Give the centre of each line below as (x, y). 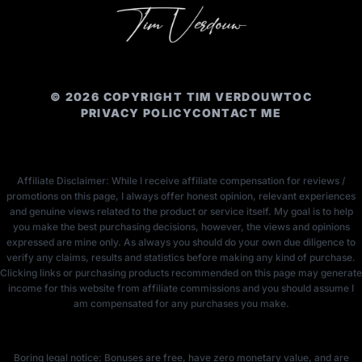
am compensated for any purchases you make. (181, 303)
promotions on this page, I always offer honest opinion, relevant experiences (181, 196)
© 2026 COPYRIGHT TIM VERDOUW (166, 96)
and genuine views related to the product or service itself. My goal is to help (181, 211)
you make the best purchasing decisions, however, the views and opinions (181, 226)
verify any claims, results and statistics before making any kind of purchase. (181, 257)
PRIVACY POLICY (137, 112)
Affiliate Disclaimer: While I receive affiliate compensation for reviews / (181, 180)
